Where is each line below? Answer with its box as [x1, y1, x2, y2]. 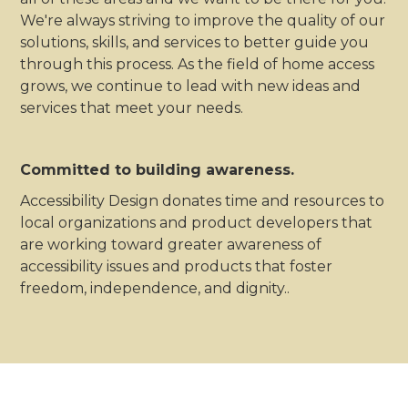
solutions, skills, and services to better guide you [20, 33, 370, 51]
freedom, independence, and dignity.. [20, 279, 291, 297]
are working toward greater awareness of [20, 235, 322, 253]
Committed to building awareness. [20, 160, 295, 178]
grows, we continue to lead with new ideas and [20, 76, 362, 95]
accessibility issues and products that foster [20, 257, 333, 275]
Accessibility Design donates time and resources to [20, 191, 385, 209]
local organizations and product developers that [20, 213, 373, 231]
